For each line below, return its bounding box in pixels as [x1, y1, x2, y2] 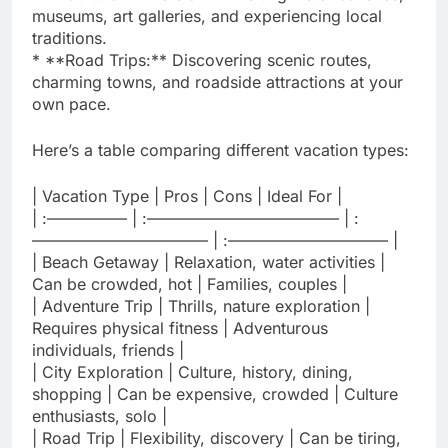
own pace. [32, 93, 111, 114]
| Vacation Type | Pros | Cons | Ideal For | [32, 185, 342, 206]
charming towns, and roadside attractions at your [32, 71, 403, 92]
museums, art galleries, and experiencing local [32, 5, 382, 26]
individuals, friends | [32, 339, 184, 360]
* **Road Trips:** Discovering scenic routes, [32, 49, 372, 70]
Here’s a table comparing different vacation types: [32, 139, 409, 160]
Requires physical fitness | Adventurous [32, 317, 328, 338]
